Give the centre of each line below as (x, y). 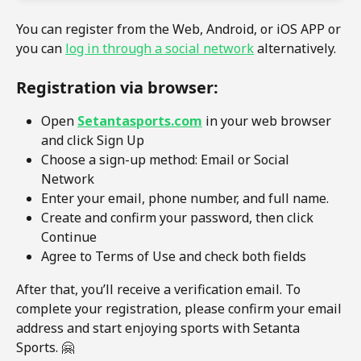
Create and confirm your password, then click (179, 218)
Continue (69, 237)
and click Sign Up (93, 140)
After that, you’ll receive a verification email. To (160, 289)
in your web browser (268, 121)
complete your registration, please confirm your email (180, 308)
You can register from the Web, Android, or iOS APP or (180, 29)
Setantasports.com (140, 121)
